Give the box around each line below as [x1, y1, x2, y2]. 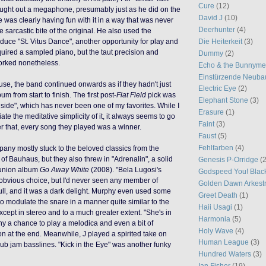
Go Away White [40, 166, 91, 174]
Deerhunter [198, 25, 235, 33]
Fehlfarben [198, 144, 233, 152]
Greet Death [198, 191, 237, 199]
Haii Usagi [198, 202, 232, 211]
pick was [146, 91, 176, 99]
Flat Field [116, 91, 146, 99]
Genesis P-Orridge [198, 155, 258, 163]
